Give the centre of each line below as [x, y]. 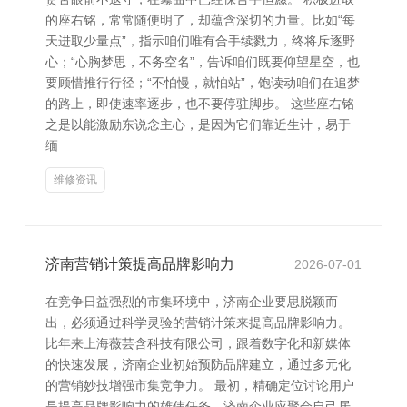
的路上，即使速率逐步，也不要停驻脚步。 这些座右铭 [200, 104]
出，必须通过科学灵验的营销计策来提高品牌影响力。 [198, 323]
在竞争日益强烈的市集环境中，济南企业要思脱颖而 [192, 302]
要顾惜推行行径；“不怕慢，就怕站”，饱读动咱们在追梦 [203, 83]
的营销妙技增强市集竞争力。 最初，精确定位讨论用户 [200, 385]
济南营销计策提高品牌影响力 [140, 264]
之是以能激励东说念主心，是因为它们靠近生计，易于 [198, 124]
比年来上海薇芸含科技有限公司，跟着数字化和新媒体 [198, 343]
